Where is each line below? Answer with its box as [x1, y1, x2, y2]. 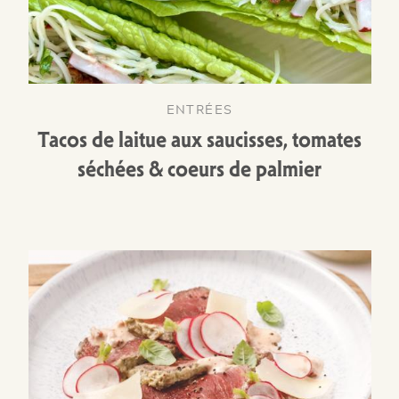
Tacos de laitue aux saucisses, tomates [37, 126, 362, 153]
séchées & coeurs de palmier [77, 156, 322, 183]
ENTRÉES [166, 99, 233, 118]
